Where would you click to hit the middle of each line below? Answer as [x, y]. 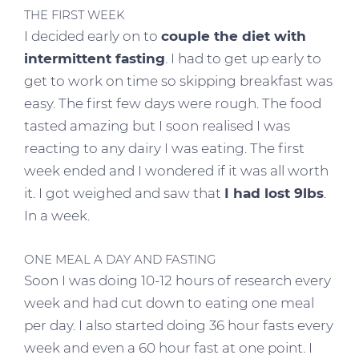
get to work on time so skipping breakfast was [178, 81]
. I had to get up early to [243, 58]
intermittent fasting [95, 58]
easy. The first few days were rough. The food [173, 103]
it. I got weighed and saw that [124, 193]
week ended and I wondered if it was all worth [176, 170]
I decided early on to [93, 36]
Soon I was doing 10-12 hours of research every [177, 280]
